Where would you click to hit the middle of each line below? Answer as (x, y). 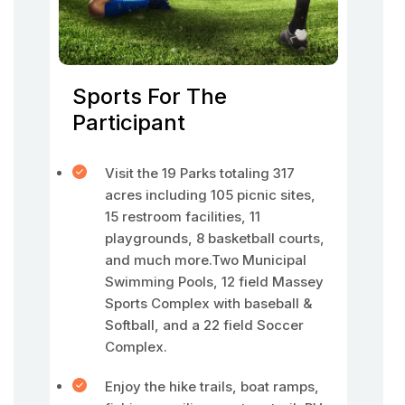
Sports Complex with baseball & (208, 303)
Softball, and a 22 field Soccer (204, 325)
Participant (129, 122)
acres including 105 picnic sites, (210, 195)
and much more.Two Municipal (206, 260)
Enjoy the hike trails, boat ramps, (212, 386)
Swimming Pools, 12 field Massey (214, 282)
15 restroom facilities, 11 (183, 217)
